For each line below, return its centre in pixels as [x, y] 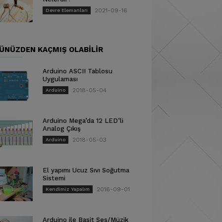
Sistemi [54, 178]
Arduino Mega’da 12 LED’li [83, 121]
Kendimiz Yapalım [68, 189]
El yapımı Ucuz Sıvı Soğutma [86, 170]
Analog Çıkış [62, 129]
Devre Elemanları [67, 10]
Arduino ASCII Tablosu [78, 71]
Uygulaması [60, 79]
